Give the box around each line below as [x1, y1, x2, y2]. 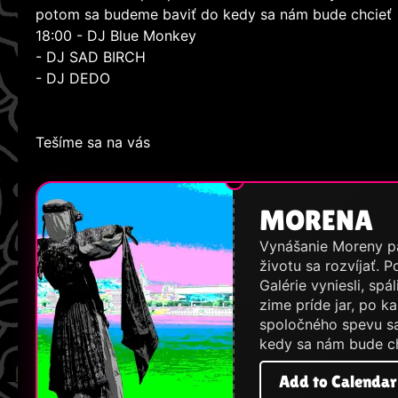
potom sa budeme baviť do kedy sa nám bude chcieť [36, 5, 392, 24]
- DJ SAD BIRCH [36, 48, 146, 67]
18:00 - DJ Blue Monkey [36, 27, 196, 45]
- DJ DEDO [36, 69, 110, 88]
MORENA [259, 203, 373, 237]
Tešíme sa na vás [36, 133, 150, 152]
